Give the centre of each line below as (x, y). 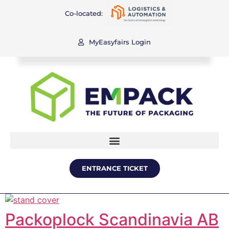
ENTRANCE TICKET (114, 168)
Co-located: (84, 13)
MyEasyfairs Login (120, 42)
